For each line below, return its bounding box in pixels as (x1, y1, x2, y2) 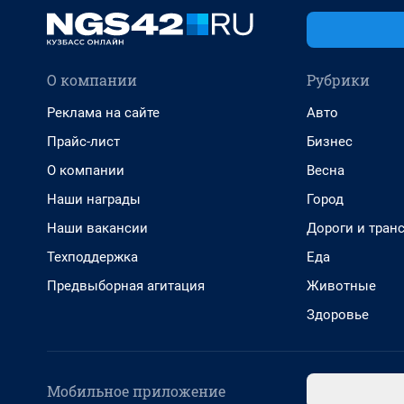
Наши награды (47, 191, 141, 207)
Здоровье (307, 307, 369, 323)
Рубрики (307, 70, 370, 89)
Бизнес (307, 133, 353, 150)
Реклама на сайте (47, 105, 160, 121)
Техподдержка (47, 249, 138, 265)
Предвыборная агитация (47, 278, 205, 294)
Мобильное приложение (47, 381, 225, 400)
